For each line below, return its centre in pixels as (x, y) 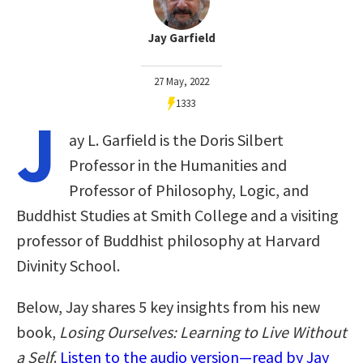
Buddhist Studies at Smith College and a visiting (177, 215)
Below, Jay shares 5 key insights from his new (168, 306)
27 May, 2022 (181, 81)
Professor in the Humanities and (178, 164)
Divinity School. (68, 265)
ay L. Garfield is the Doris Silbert (176, 139)
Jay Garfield (181, 37)
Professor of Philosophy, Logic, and (189, 190)
